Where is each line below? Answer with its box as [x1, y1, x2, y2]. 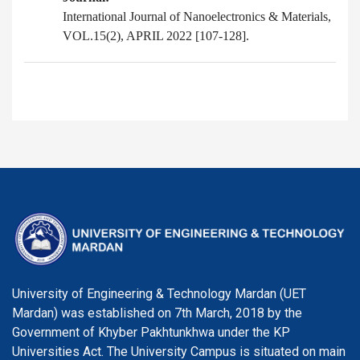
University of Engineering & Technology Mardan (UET [12, 286, 306, 302]
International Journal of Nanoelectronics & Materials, [63, 10, 331, 24]
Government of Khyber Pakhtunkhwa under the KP [12, 325, 290, 341]
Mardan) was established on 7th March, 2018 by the [12, 305, 302, 321]
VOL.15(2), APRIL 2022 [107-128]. [63, 29, 249, 43]
